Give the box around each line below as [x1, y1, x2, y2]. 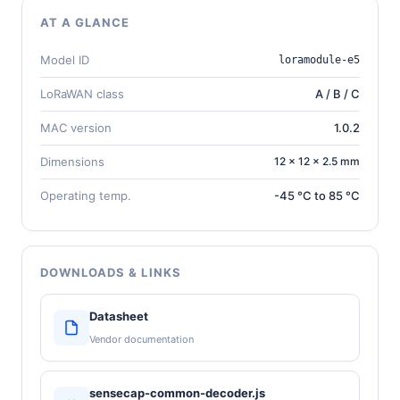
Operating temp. [40, 187, 131, 203]
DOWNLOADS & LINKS [40, 264, 181, 279]
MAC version [40, 120, 112, 135]
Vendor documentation [89, 332, 194, 346]
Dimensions [40, 154, 104, 169]
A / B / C [315, 86, 360, 101]
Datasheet [89, 308, 148, 323]
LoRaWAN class [40, 86, 124, 101]
